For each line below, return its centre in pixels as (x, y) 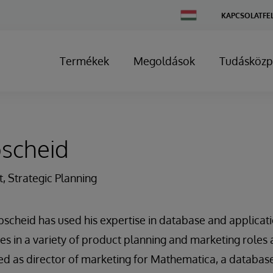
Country (193, 23)
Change (193, 14)
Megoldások (164, 61)
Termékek (84, 61)
